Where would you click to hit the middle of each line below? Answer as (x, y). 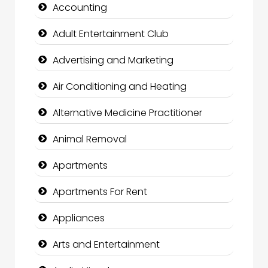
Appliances (79, 218)
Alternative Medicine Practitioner (127, 113)
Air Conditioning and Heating (120, 87)
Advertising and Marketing (113, 60)
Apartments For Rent (100, 192)
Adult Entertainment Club (111, 34)
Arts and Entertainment (106, 245)
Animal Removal (90, 139)
